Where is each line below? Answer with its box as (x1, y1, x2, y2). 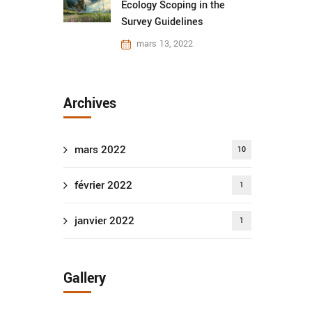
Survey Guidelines (120, 15, 203, 29)
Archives (63, 93, 116, 114)
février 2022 (75, 178, 132, 193)
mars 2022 (75, 142, 126, 157)
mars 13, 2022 (136, 38, 193, 50)
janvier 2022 (75, 213, 134, 228)
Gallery (63, 268, 106, 288)
